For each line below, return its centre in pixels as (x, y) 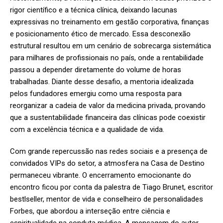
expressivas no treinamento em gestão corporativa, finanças (110, 22)
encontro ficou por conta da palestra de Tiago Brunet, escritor (111, 187)
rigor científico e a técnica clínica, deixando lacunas (94, 10)
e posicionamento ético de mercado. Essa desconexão (100, 34)
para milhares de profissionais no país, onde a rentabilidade (107, 58)
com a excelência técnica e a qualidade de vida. (87, 130)
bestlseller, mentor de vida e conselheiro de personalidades (107, 199)
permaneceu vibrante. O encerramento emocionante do (101, 175)
